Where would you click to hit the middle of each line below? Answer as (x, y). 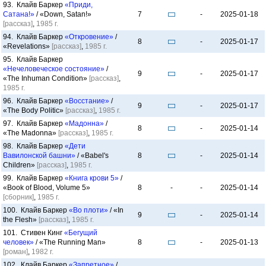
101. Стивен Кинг (34, 233)
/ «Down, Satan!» (63, 14)
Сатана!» (19, 14)
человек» (18, 242)
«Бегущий (81, 233)
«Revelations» (27, 46)
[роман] (15, 252)
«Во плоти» (88, 210)
